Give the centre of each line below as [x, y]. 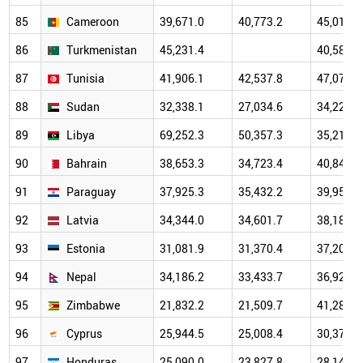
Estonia [86, 249]
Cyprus [84, 334]
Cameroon [93, 22]
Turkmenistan [102, 50]
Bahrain [87, 164]
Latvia [83, 220]
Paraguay [91, 192]
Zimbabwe [93, 305]
